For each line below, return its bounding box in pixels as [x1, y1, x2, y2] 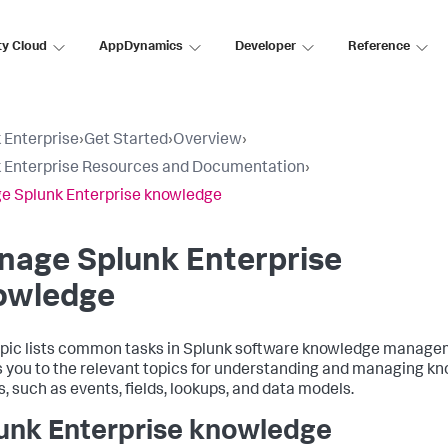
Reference [348, 40, 410, 54]
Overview [173, 133, 242, 149]
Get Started [84, 133, 168, 149]
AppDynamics [99, 40, 183, 54]
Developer [235, 40, 296, 54]
